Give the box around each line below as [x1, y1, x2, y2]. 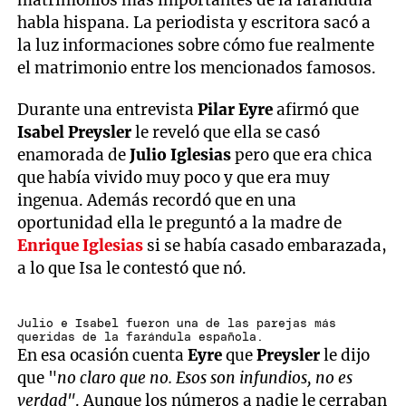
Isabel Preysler [17, 122, 136, 143]
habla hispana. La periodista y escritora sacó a [17, 13, 372, 34]
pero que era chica [231, 145, 373, 166]
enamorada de [17, 145, 130, 166]
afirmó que [273, 100, 360, 121]
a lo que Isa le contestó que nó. [17, 258, 251, 279]
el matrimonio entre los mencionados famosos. [17, 58, 377, 79]
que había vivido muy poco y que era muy [17, 168, 331, 188]
